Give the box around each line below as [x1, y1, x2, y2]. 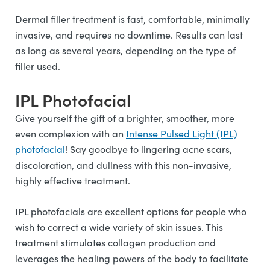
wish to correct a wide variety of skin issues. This [15, 221, 223, 233]
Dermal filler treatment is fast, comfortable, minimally [15, 13, 250, 25]
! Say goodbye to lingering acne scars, [65, 143, 232, 155]
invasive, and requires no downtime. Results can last [15, 28, 243, 41]
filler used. [15, 60, 63, 72]
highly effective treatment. [15, 174, 133, 187]
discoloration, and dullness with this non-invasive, [15, 159, 231, 171]
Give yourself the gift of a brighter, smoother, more [15, 111, 234, 124]
